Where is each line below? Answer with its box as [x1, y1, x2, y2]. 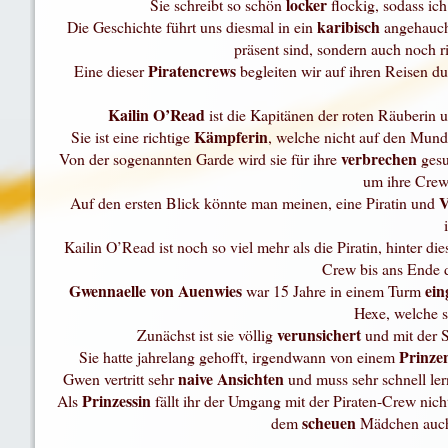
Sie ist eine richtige [71, 126, 195, 148]
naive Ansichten [173, 367, 284, 391]
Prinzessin [81, 389, 155, 413]
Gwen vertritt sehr [62, 368, 174, 390]
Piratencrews [148, 59, 237, 83]
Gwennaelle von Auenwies [69, 279, 243, 303]
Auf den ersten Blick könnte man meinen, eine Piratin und [69, 192, 439, 214]
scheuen [302, 411, 361, 435]
